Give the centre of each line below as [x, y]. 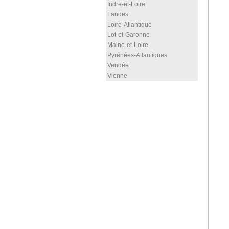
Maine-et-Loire [128, 45]
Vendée [118, 65]
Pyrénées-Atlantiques [137, 55]
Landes [118, 14]
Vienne [117, 76]
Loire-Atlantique [130, 25]
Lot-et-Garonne [129, 35]
